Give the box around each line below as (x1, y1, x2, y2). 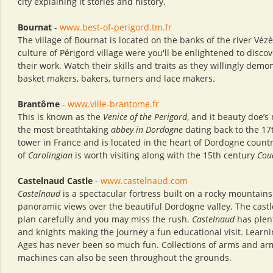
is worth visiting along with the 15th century (73, 149, 257, 161)
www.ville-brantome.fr (65, 98, 159, 110)
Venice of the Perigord (103, 111, 187, 122)
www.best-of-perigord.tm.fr (57, 21, 172, 33)
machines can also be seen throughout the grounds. (18, 252, 232, 263)
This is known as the (18, 111, 103, 122)
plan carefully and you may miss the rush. (18, 213, 192, 225)
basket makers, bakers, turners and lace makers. (18, 73, 215, 84)
